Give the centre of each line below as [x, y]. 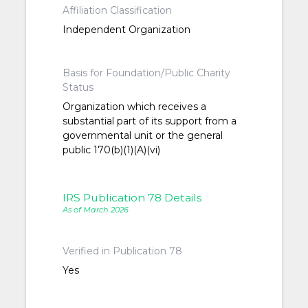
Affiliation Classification [118, 11]
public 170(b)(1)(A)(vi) [112, 150]
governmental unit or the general [143, 136]
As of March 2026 [96, 210]
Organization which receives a [135, 107]
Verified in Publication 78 [123, 251]
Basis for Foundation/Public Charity [147, 73]
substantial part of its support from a [150, 121]
